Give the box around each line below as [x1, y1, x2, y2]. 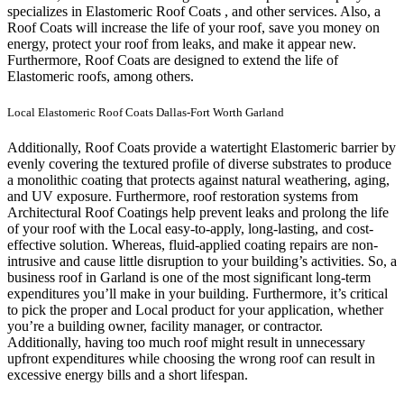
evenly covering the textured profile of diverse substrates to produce [7, 155, 391, 171]
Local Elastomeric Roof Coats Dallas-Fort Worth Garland [7, 105, 284, 119]
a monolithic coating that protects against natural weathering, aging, [7, 171, 390, 188]
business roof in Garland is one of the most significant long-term [7, 269, 371, 285]
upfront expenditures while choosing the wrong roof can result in [7, 350, 375, 366]
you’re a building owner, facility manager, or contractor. [7, 317, 323, 334]
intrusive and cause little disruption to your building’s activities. [7, 252, 368, 269]
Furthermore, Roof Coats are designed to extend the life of [7, 52, 338, 69]
